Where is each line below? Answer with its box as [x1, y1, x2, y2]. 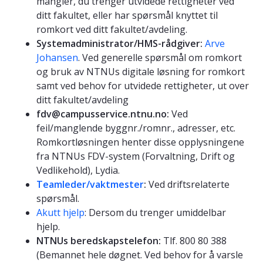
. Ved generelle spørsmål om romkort [78, 50, 242, 64]
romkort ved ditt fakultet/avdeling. [36, 22, 187, 36]
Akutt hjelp [36, 205, 85, 219]
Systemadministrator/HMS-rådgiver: [36, 36, 205, 50]
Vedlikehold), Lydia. [36, 163, 120, 177]
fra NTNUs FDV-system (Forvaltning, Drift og [36, 149, 235, 163]
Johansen [36, 50, 78, 64]
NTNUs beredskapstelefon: [36, 234, 161, 247]
